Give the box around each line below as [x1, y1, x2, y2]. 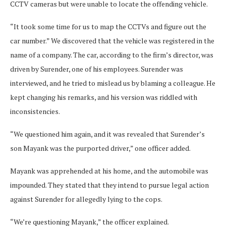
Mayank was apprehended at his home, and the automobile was [10, 166, 208, 176]
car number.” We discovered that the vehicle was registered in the [10, 36, 214, 46]
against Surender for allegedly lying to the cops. [10, 194, 162, 204]
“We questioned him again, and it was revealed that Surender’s [10, 129, 205, 139]
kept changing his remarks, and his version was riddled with [10, 92, 197, 102]
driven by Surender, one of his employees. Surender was [10, 64, 183, 74]
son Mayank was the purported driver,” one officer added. [10, 143, 191, 153]
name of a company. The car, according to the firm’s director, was [10, 50, 213, 60]
